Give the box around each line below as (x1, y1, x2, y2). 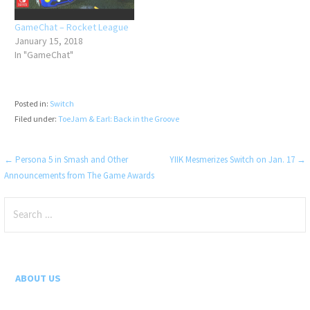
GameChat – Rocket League (14, 20, 129, 33)
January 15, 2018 (14, 34, 83, 47)
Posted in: (14, 98, 50, 109)
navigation (3, 176, 91, 200)
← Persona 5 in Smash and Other (4, 154, 129, 166)
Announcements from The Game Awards (4, 170, 155, 182)
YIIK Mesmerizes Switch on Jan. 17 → (169, 154, 306, 166)
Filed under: (14, 113, 58, 125)
